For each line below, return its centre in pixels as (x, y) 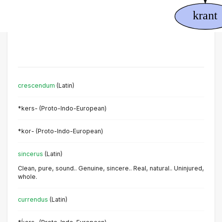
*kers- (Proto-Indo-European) (62, 108)
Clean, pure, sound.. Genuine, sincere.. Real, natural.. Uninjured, (111, 168)
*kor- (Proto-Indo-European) (60, 131)
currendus (33, 200)
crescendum (36, 85)
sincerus (30, 154)
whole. (28, 177)
